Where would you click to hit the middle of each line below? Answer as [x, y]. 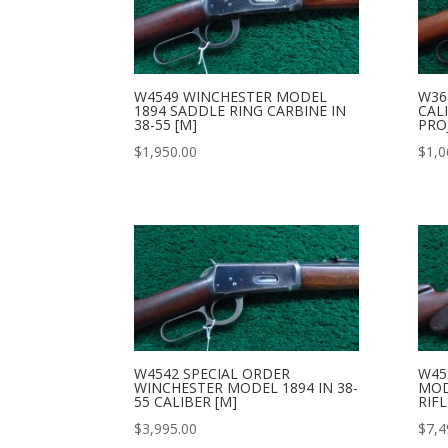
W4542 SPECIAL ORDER [212, 374]
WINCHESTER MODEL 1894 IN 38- [246, 388]
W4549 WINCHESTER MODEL [231, 97]
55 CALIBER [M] [186, 402]
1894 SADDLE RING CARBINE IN [240, 111]
